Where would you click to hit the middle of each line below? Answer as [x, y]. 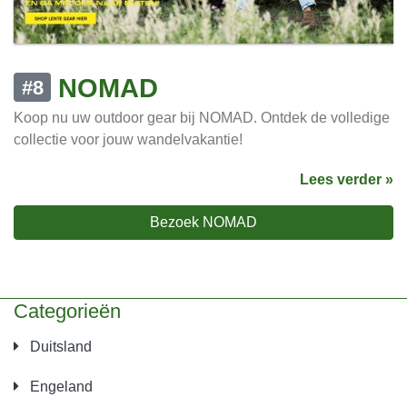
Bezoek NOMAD [203, 223]
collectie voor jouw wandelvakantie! [128, 140]
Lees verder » [347, 180]
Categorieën [67, 312]
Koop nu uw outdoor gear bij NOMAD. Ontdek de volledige [202, 118]
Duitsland [59, 347]
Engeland [60, 387]
